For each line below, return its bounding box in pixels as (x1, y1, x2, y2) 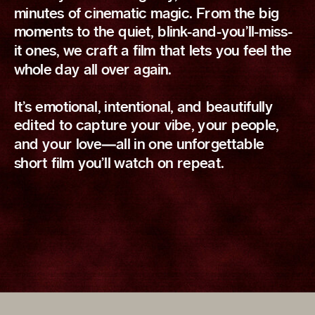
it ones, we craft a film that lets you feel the (13, 44, 292, 59)
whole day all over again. (13, 63, 172, 77)
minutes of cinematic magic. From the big (13, 7, 279, 21)
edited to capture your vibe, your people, (13, 120, 279, 134)
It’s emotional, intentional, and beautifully (13, 101, 273, 115)
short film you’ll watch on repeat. (13, 157, 224, 171)
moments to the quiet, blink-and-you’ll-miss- (13, 26, 292, 40)
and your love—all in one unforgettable (13, 138, 264, 153)
